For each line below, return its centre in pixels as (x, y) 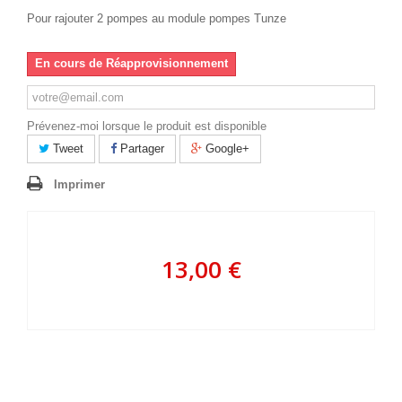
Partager (140, 149)
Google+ (226, 149)
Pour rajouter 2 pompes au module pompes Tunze (157, 18)
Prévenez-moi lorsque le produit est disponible (147, 126)
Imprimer (79, 184)
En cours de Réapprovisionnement (131, 63)
